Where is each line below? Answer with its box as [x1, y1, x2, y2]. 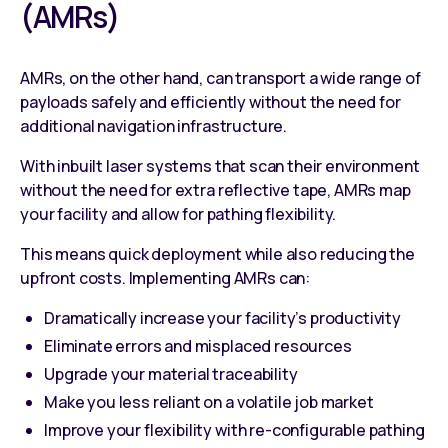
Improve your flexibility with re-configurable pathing [44, 418, 425, 441]
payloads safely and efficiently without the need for [20, 90, 401, 113]
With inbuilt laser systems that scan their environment [20, 154, 420, 177]
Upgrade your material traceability [44, 362, 298, 385]
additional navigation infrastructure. [20, 114, 288, 137]
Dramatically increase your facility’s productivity [44, 306, 401, 329]
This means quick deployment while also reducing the [20, 242, 415, 265]
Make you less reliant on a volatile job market [44, 390, 374, 413]
